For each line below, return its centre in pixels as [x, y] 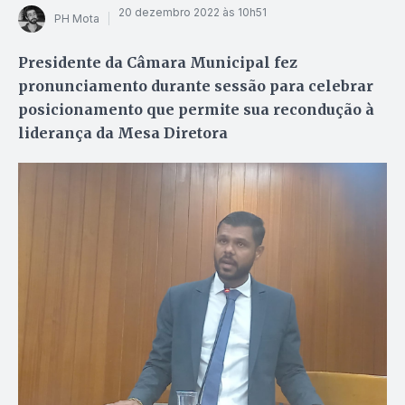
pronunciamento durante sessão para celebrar [196, 85]
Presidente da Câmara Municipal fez [158, 62]
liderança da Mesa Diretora [123, 132]
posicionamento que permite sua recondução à [196, 109]
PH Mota [77, 19]
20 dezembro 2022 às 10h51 [193, 13]
